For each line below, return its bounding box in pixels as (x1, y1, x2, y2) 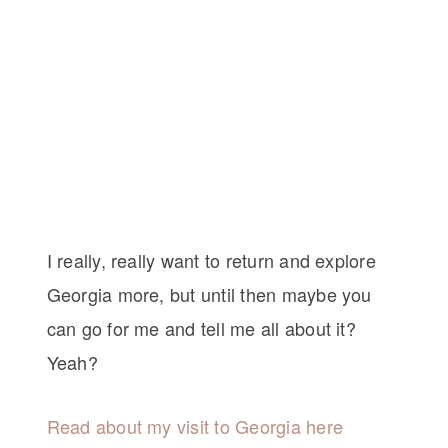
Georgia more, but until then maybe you (46, 281, 372, 308)
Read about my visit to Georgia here (46, 413, 343, 440)
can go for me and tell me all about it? (46, 315, 356, 342)
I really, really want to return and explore (46, 247, 376, 274)
